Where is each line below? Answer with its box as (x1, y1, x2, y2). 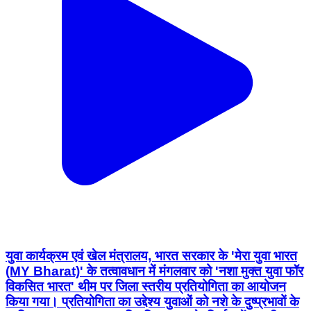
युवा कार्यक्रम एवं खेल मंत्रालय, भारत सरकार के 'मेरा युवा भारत (6, 248, 297, 263)
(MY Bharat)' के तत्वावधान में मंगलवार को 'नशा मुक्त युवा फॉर (6, 263, 303, 278)
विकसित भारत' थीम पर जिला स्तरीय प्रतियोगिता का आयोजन (6, 278, 286, 294)
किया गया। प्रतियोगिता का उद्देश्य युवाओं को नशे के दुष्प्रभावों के (6, 294, 299, 309)
